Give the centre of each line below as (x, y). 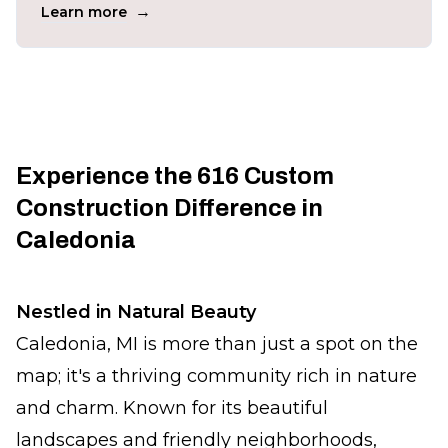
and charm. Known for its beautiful (172, 408)
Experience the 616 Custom (175, 176)
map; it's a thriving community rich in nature (216, 376)
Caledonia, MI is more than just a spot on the (217, 344)
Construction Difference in (169, 208)
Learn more (84, 12)
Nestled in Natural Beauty (136, 312)
